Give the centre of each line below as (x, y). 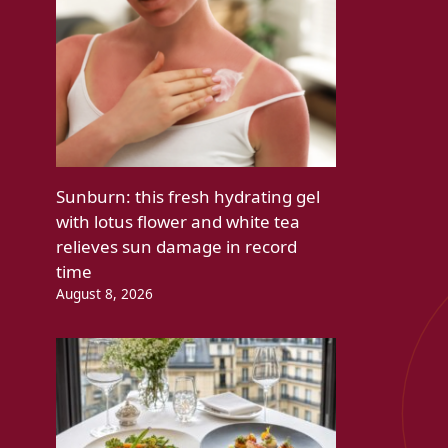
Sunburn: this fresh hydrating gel (188, 197)
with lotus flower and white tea (178, 222)
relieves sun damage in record (176, 247)
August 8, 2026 (104, 294)
